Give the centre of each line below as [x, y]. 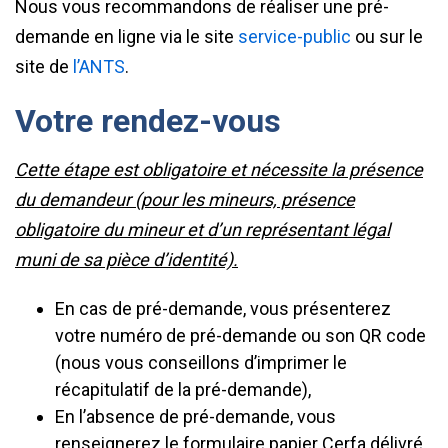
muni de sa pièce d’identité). [126, 259]
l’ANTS [99, 66]
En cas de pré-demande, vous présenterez [223, 308]
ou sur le [387, 36]
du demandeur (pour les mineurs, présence [185, 199]
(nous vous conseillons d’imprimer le [201, 362]
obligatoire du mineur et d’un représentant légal [202, 229]
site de [44, 66]
